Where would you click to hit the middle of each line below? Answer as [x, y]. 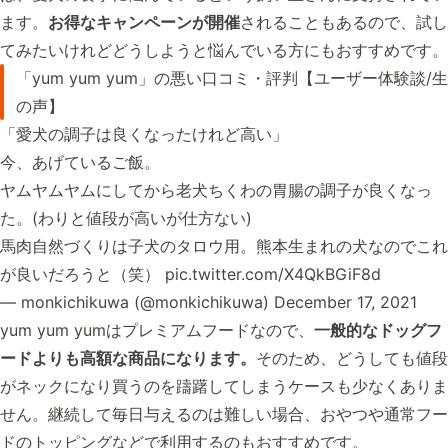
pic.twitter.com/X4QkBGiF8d [273, 274]
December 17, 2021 [345, 302]
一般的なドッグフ [378, 330]
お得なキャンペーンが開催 [144, 22]
